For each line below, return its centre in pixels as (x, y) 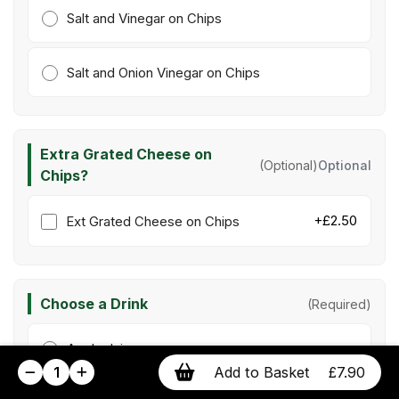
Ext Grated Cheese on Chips (153, 221)
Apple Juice (103, 349)
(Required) (339, 304)
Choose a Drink (94, 304)
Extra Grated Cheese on (126, 154)
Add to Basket (262, 372)
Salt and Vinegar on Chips (145, 18)
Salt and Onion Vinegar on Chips (164, 73)
